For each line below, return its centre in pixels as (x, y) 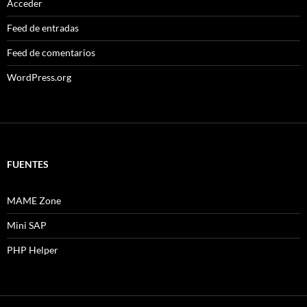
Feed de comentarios (51, 52)
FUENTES (28, 164)
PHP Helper (33, 249)
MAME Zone (34, 200)
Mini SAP (27, 225)
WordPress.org (39, 77)
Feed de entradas (43, 27)
